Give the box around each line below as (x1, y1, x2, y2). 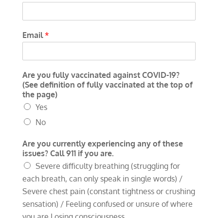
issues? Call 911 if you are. (22, 148, 114, 158)
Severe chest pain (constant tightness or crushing (22, 186, 195, 196)
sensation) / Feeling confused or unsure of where (22, 199, 193, 209)
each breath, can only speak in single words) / (22, 173, 182, 183)
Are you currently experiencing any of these (22, 138, 183, 148)
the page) (22, 89, 57, 99)
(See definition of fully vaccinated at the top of (22, 79, 193, 90)
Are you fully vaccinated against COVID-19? (22, 70, 180, 80)
